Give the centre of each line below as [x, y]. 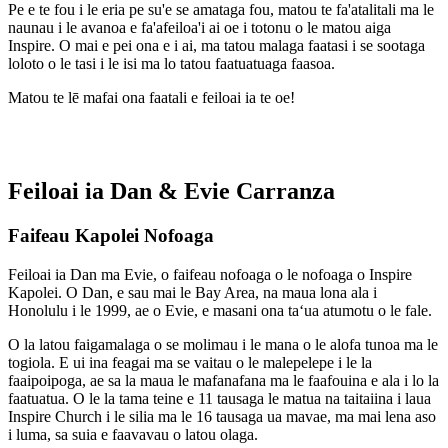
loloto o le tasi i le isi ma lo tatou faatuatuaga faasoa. [171, 63]
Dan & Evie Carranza [222, 191]
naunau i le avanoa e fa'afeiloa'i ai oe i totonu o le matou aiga [199, 27]
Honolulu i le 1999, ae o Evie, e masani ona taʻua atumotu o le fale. [220, 311]
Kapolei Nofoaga [142, 236]
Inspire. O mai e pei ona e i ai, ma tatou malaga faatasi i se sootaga [216, 45]
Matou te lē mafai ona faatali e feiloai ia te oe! [151, 97]
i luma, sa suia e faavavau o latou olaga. [133, 435]
